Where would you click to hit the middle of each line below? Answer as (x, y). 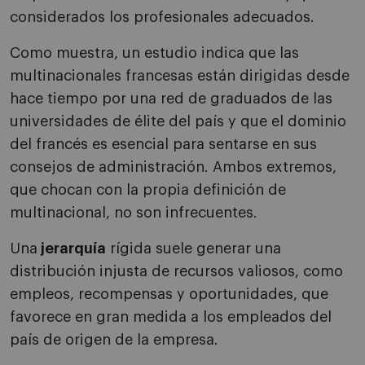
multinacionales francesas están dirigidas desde (180, 76)
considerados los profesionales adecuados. (162, 18)
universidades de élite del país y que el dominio (178, 122)
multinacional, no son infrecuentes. (134, 213)
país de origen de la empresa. (114, 340)
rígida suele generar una (193, 249)
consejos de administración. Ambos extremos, (173, 167)
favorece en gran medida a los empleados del (171, 317)
